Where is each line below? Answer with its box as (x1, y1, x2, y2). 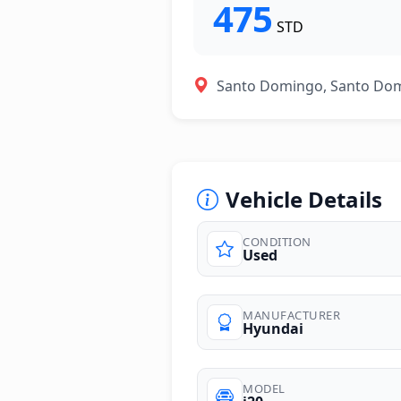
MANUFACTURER (243, 306, 340, 323)
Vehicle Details (226, 184, 382, 214)
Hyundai (243, 318, 303, 338)
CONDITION (243, 233, 311, 250)
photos (172, 301, 220, 320)
